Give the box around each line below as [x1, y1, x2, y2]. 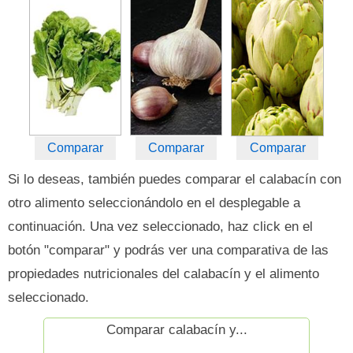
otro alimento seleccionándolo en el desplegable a [8, 195, 300, 210]
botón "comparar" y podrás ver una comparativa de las [8, 243, 329, 258]
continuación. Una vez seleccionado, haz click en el [8, 219, 313, 234]
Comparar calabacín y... [106, 322, 247, 337]
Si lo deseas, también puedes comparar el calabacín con [8, 172, 341, 187]
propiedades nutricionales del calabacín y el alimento [8, 266, 319, 281]
